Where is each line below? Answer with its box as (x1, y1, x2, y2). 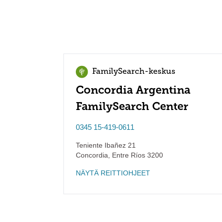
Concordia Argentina (76, 83, 190, 97)
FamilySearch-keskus (92, 68, 175, 76)
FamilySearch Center (76, 100, 188, 113)
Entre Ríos (110, 151, 145, 159)
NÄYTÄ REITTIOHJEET (76, 169, 150, 177)
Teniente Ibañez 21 (76, 141, 136, 149)
